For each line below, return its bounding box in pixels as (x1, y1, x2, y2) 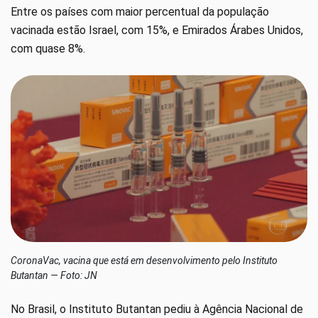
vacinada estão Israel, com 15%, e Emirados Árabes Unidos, (11, 23, 303, 38)
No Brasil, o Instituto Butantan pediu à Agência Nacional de (11, 302, 303, 317)
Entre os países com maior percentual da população (11, 5, 269, 19)
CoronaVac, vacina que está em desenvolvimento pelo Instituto (11, 255, 278, 267)
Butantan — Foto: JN (11, 270, 97, 282)
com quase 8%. (11, 42, 85, 56)
